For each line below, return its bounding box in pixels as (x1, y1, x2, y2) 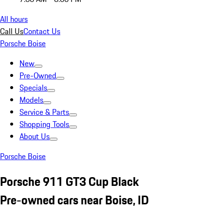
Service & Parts (19, 106, 69, 118)
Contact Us (23, 25, 60, 37)
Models (19, 94, 43, 106)
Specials (19, 82, 47, 93)
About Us (19, 130, 50, 142)
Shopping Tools (19, 118, 69, 130)
